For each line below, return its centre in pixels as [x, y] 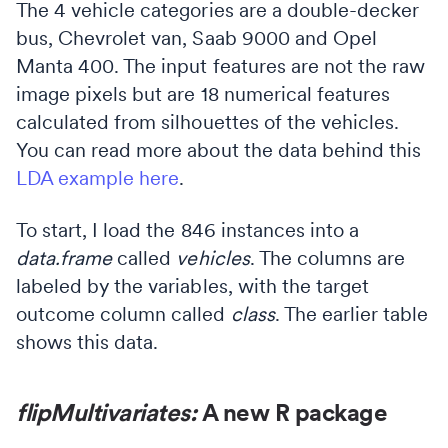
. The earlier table [351, 313]
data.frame [64, 257]
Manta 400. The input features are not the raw [221, 65]
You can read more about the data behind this [219, 149]
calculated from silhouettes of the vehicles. [208, 121]
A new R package [294, 412]
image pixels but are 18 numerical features [203, 93]
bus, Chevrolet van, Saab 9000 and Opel [196, 37]
